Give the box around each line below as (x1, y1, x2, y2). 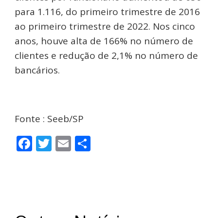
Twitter (52, 133, 104, 154)
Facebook (32, 133, 101, 154)
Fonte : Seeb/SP (15, 112, 84, 126)
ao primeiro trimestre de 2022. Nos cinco (15, 20, 195, 33)
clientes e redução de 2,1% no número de (15, 49, 198, 62)
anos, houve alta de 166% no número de (15, 35, 193, 48)
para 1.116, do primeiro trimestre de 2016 (15, 5, 200, 18)
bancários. (15, 64, 60, 77)
